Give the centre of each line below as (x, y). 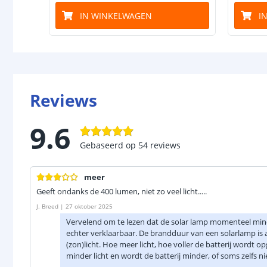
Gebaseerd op (108, 145)
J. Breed (47, 206)
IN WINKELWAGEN (116, 15)
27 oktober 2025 (89, 206)
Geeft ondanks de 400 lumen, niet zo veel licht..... (122, 191)
